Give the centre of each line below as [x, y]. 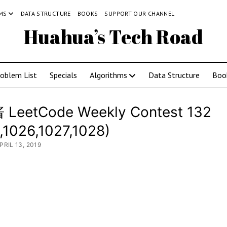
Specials [63, 75]
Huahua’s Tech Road [113, 37]
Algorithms [108, 75]
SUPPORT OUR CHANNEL [140, 13]
